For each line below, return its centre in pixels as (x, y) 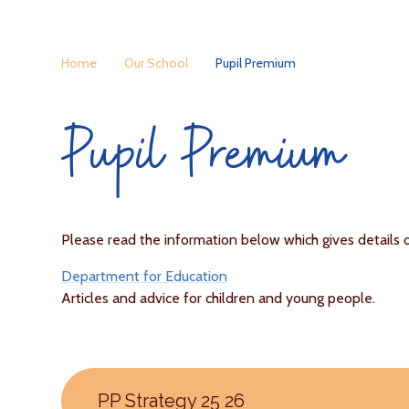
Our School (157, 63)
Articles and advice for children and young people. (219, 299)
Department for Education (145, 277)
